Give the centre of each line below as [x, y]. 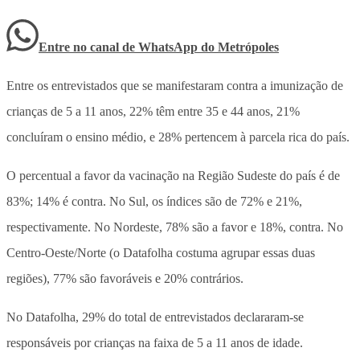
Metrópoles [248, 47]
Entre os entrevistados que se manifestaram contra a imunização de [175, 85]
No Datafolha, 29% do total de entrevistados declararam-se [155, 317]
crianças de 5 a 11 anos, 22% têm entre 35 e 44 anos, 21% [153, 111]
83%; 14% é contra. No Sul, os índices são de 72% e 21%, [154, 201]
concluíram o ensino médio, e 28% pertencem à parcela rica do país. [178, 137]
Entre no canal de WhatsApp [120, 47]
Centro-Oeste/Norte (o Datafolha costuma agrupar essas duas [161, 252]
